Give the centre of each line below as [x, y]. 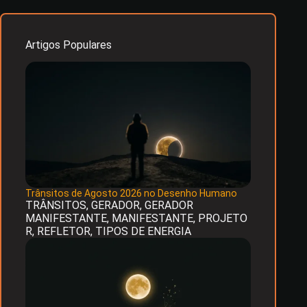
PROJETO [223, 218]
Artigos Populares [69, 45]
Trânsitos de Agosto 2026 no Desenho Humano [131, 193]
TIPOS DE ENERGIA [143, 231]
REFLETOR [64, 231]
